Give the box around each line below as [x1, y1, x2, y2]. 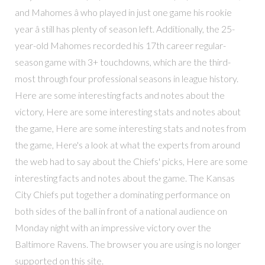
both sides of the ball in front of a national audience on [14, 205, 227, 216]
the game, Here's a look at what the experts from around [14, 138, 240, 150]
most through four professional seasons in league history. [14, 72, 238, 84]
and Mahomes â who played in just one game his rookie [14, 6, 232, 18]
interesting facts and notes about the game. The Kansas [14, 172, 235, 183]
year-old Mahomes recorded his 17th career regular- [14, 39, 226, 51]
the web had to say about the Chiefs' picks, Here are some [14, 155, 248, 167]
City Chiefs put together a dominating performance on [14, 188, 230, 200]
